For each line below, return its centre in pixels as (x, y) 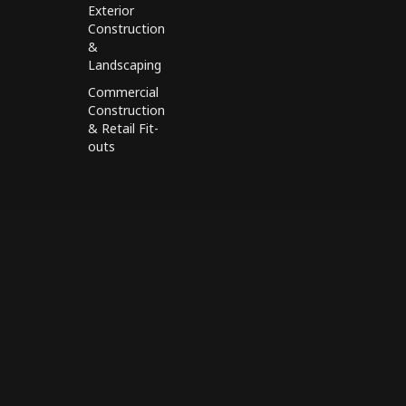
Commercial (124, 92)
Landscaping (125, 64)
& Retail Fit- (124, 128)
